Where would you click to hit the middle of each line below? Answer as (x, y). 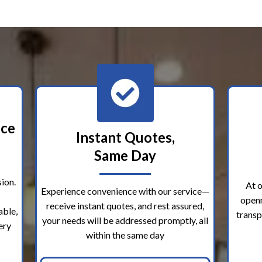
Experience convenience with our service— (125, 191)
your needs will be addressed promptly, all (125, 220)
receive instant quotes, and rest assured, (125, 206)
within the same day (125, 235)
